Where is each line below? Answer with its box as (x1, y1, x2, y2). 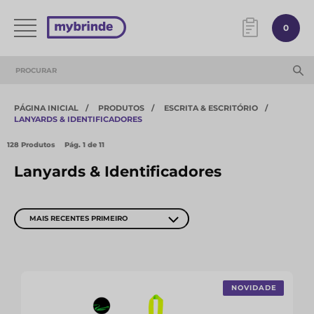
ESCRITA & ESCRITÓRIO (164, 103, 258, 113)
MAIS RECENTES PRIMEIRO (29, 214, 128, 223)
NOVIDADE (231, 283, 277, 292)
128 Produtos (7, 140, 55, 149)
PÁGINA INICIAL (14, 103, 78, 113)
